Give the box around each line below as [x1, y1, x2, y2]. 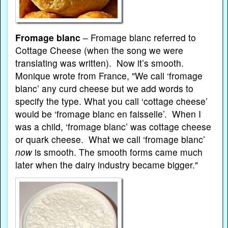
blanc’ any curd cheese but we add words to [15, 82, 194, 95]
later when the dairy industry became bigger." [15, 158, 198, 172]
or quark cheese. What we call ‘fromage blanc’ [15, 133, 206, 146]
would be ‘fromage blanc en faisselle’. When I [15, 107, 202, 121]
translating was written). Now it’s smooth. [15, 56, 184, 70]
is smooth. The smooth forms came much [32, 146, 203, 159]
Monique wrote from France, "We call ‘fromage [15, 69, 203, 82]
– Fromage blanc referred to [80, 31, 196, 44]
